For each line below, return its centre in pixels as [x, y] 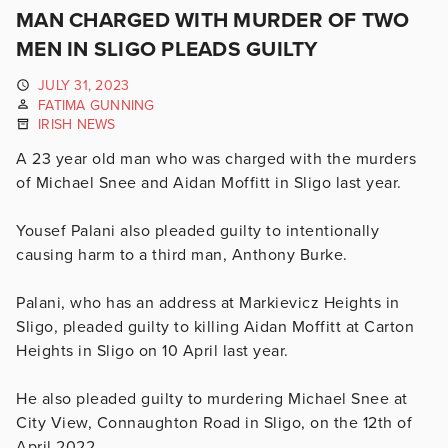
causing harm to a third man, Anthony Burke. [182, 254]
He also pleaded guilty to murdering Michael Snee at [212, 398]
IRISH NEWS [77, 125]
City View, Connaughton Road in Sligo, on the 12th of [214, 422]
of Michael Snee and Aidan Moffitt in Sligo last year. [211, 182]
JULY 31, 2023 [84, 85]
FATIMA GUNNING [96, 105]
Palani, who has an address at [127, 302]
